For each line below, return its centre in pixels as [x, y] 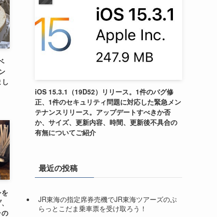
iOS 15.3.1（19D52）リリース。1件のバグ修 [104, 92]
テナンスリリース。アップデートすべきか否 [103, 112]
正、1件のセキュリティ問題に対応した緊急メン [108, 102]
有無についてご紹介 [65, 132]
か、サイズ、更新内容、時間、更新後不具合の [106, 122]
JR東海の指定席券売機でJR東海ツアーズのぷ [108, 199]
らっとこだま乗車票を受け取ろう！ [93, 208]
